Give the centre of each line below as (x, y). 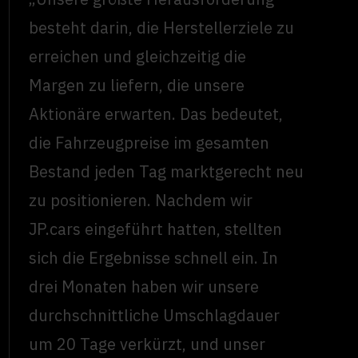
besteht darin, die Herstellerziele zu (162, 28)
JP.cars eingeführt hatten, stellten (156, 229)
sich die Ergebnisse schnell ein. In (154, 258)
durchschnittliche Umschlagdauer (155, 316)
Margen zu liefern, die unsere (137, 86)
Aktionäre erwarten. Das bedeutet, (156, 114)
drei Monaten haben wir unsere (144, 287)
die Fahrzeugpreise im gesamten (149, 143)
